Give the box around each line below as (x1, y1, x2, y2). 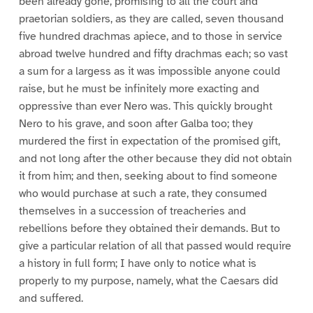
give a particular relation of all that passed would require (18, 238, 291, 253)
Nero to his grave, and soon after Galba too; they (18, 116, 253, 131)
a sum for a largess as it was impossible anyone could (18, 64, 280, 78)
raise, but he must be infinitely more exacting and (18, 81, 259, 96)
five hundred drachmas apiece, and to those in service (18, 29, 282, 43)
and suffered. (18, 291, 83, 305)
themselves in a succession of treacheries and (18, 203, 246, 218)
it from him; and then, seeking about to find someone (18, 168, 277, 183)
